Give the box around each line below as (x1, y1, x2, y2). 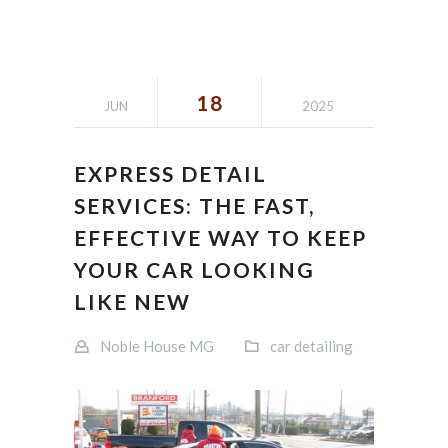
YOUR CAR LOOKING (74, 257, 315, 283)
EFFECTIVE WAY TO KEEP (74, 225, 367, 251)
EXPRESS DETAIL (74, 161, 267, 187)
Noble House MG (100, 337, 214, 356)
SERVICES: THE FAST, (74, 193, 315, 219)
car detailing (270, 337, 353, 356)
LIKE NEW (74, 289, 191, 315)
